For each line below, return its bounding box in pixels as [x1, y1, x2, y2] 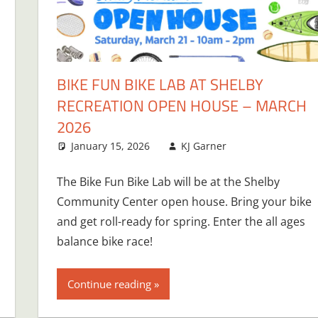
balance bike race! [56, 233, 153, 249]
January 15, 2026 [70, 138, 150, 153]
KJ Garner [181, 138, 227, 153]
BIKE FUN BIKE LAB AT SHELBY [56, 72, 263, 97]
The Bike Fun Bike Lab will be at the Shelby [56, 173, 280, 190]
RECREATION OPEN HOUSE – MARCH [56, 93, 307, 118]
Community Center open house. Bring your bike [56, 193, 312, 209]
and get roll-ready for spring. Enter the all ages [56, 213, 305, 229]
